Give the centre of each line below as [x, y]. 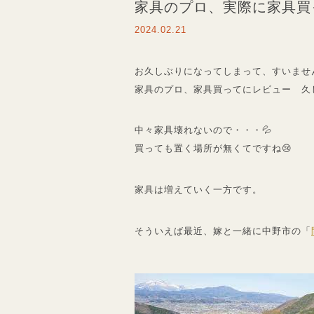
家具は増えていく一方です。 [198, 189]
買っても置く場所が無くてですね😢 [213, 149]
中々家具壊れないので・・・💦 [203, 130]
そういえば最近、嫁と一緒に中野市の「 [223, 231]
